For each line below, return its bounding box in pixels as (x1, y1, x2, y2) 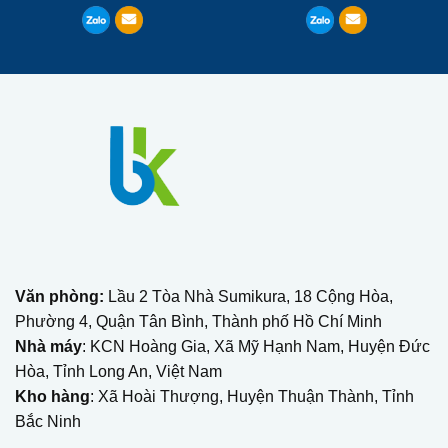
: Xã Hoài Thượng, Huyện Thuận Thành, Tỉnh (90, 388, 414, 405)
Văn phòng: (15, 288, 104, 305)
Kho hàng (15, 388, 90, 405)
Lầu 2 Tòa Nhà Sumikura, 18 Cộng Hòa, (104, 288, 393, 305)
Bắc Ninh (15, 413, 81, 430)
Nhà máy (15, 338, 82, 355)
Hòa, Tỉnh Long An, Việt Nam (15, 363, 222, 380)
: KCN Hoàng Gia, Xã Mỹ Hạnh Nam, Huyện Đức (82, 338, 430, 355)
